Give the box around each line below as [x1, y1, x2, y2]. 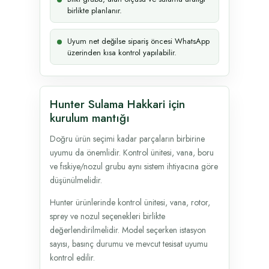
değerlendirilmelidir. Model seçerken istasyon [50, 223, 206, 236]
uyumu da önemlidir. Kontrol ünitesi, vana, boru [50, 146, 214, 159]
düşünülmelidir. [50, 174, 102, 186]
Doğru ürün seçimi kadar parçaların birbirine [50, 132, 205, 145]
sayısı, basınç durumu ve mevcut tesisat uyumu [50, 237, 208, 250]
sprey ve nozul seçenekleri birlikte [50, 210, 165, 222]
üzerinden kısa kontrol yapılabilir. [67, 46, 177, 58]
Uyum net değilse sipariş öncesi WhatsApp [67, 35, 210, 47]
